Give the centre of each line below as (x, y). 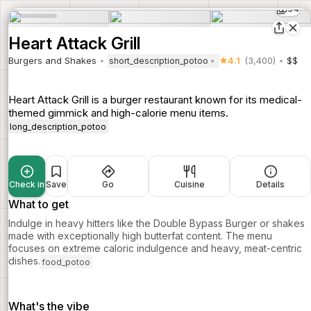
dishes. (24, 261)
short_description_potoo (159, 61)
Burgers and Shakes (52, 61)
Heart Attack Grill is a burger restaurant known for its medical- (155, 99)
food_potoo (66, 262)
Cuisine (189, 185)
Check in (27, 185)
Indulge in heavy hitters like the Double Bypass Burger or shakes (157, 224)
